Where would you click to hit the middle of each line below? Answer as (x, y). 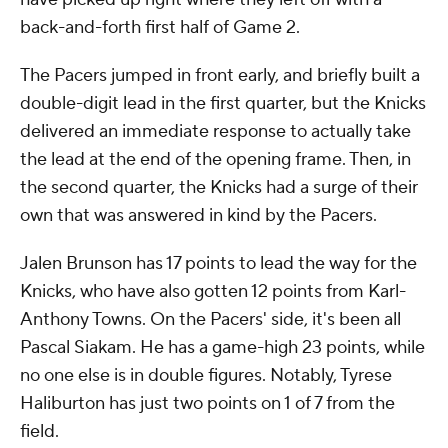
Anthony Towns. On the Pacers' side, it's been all (210, 319)
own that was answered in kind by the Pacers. (200, 215)
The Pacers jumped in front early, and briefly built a (220, 75)
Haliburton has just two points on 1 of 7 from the (207, 403)
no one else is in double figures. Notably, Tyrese (206, 375)
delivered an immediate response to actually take (215, 131)
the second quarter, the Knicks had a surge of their (219, 187)
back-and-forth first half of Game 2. (162, 27)
